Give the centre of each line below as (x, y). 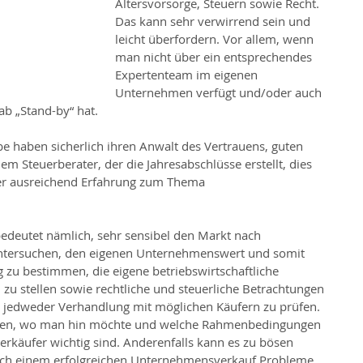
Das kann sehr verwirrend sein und (214, 21)
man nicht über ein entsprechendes (215, 57)
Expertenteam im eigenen (188, 75)
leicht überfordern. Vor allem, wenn (216, 39)
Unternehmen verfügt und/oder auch (220, 92)
